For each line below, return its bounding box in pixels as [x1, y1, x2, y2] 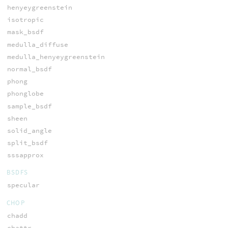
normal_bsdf [7, 64, 52, 73]
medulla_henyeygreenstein [7, 52, 105, 61]
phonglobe [7, 89, 44, 98]
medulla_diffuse [7, 40, 68, 49]
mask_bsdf [7, 27, 44, 37]
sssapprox [7, 151, 44, 160]
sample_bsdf [7, 101, 52, 110]
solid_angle [7, 126, 52, 135]
